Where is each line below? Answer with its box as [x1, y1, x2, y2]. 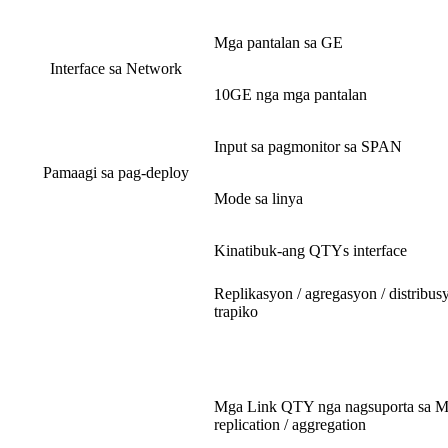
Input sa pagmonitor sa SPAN [214, 138, 402, 156]
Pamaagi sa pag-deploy [42, 164, 189, 182]
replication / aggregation [214, 416, 366, 434]
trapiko [214, 303, 258, 321]
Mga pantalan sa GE [214, 34, 343, 52]
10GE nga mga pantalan [214, 86, 367, 104]
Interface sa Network [49, 60, 182, 78]
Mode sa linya [214, 190, 303, 208]
